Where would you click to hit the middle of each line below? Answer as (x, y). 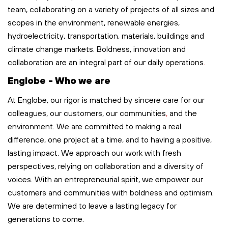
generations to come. (46, 219)
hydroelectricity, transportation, (65, 35)
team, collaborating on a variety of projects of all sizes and (111, 9)
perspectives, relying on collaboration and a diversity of (106, 166)
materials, (139, 35)
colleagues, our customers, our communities (87, 113)
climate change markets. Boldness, (70, 49)
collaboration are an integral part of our (78, 62)
